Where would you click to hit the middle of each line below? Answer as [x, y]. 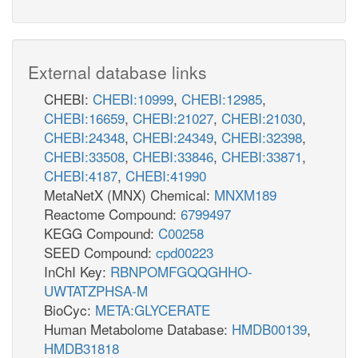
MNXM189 [245, 194]
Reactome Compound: [112, 213]
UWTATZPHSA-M [96, 290]
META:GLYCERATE [153, 309]
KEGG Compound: [101, 233]
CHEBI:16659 [84, 117]
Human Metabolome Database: [138, 328]
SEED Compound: [100, 252]
